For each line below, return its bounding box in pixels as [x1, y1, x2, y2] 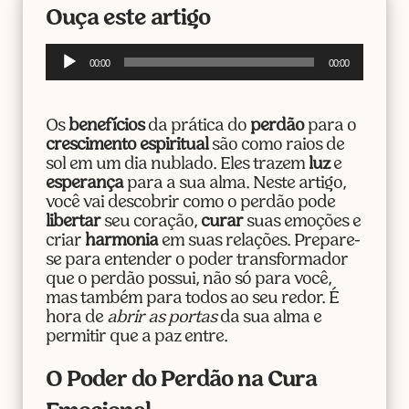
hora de [45, 309, 107, 328]
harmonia [84, 233, 158, 251]
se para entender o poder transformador [45, 252, 348, 270]
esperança [45, 175, 123, 194]
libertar [45, 214, 100, 232]
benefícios [68, 118, 144, 136]
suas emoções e [242, 214, 361, 232]
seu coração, [100, 214, 201, 232]
